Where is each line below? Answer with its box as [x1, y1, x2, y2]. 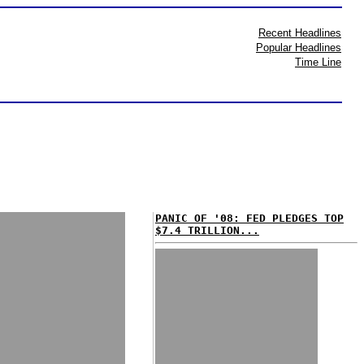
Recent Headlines [258, 27, 341, 39]
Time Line [295, 56, 341, 68]
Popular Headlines [256, 41, 341, 54]
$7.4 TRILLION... [155, 224, 259, 236]
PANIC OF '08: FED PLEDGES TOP [155, 212, 344, 224]
